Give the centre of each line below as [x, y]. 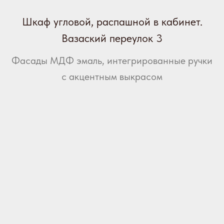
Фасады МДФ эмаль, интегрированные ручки [112, 61]
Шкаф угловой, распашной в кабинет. [112, 22]
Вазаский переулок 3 [112, 38]
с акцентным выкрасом [112, 77]
